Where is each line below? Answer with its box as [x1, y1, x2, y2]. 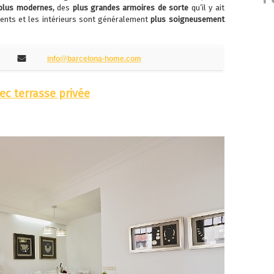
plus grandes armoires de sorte [72, 3, 189, 13]
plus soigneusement [150, 15, 224, 24]
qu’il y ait [188, 3, 224, 13]
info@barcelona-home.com [46, 54, 141, 64]
